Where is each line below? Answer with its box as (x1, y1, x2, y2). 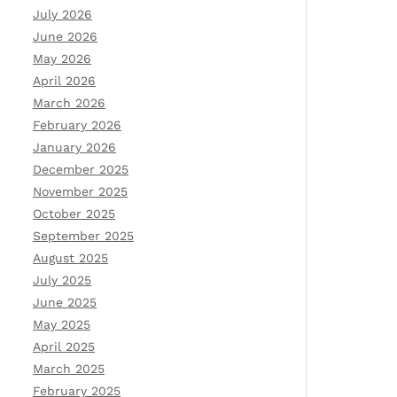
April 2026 (33, 74, 96, 88)
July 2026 (33, 7, 92, 21)
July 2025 (33, 273, 91, 287)
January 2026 (33, 140, 116, 154)
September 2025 (33, 229, 134, 243)
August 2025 (33, 251, 108, 265)
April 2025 (33, 339, 95, 354)
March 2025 (33, 362, 105, 376)
